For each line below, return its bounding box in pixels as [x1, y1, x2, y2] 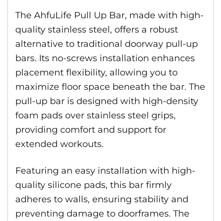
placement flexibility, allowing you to [15, 67, 178, 78]
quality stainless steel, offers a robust [15, 24, 178, 35]
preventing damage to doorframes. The [15, 208, 189, 219]
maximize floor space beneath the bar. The [15, 81, 205, 92]
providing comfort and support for [15, 124, 166, 135]
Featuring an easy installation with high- [15, 165, 195, 176]
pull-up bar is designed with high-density [15, 96, 198, 107]
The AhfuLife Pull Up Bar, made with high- [15, 10, 204, 21]
